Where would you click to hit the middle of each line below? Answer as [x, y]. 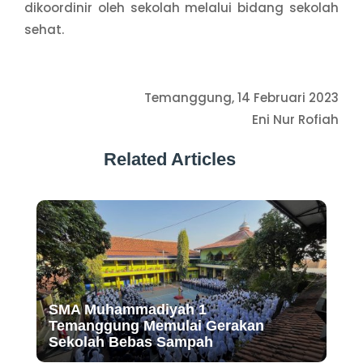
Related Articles [169, 159]
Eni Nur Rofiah [295, 119]
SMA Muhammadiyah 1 [127, 310]
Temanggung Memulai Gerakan [156, 326]
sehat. [44, 29]
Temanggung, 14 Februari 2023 [241, 97]
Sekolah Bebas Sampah [130, 342]
